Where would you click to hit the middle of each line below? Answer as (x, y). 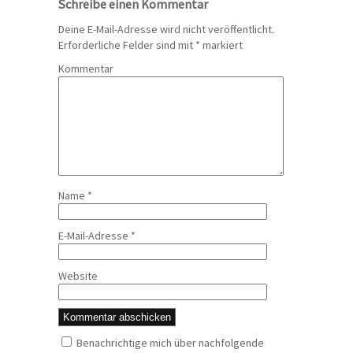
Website (78, 275)
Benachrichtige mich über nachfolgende (170, 342)
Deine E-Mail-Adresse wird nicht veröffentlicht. (166, 29)
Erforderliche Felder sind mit (127, 45)
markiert (221, 45)
